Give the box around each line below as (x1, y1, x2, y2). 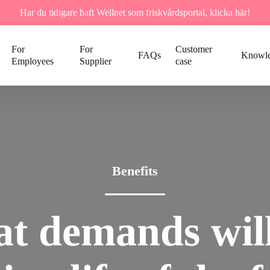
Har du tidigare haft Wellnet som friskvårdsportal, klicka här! (20, 7, 250, 17)
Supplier (79, 56, 111, 66)
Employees (11, 56, 54, 66)
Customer (175, 44, 212, 54)
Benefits (111, 163, 158, 178)
